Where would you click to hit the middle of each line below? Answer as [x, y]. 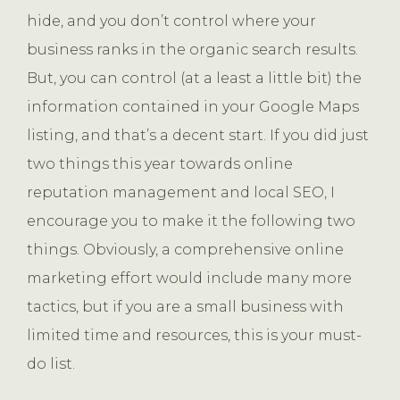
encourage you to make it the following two [191, 221]
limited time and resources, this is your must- [194, 335]
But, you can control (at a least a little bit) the [194, 78]
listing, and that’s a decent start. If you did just [198, 135]
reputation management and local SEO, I [181, 192]
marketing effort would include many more [189, 278]
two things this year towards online [160, 163]
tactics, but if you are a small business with [185, 306]
